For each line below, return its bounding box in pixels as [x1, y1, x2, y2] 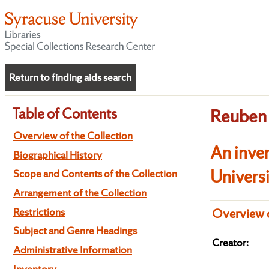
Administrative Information [13, 243, 132, 257]
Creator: [212, 235, 249, 249]
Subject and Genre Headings [13, 223, 137, 238]
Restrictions [13, 204, 65, 219]
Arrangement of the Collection [13, 186, 147, 200]
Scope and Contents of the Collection [13, 166, 177, 181]
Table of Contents [12, 103, 117, 123]
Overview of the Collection [13, 128, 133, 143]
